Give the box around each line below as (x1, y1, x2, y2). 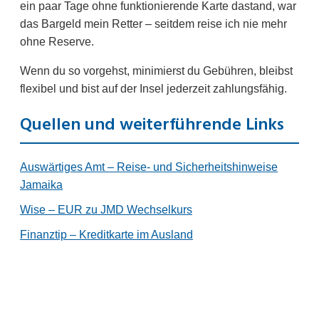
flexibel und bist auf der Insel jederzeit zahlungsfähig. (20, 83, 287, 95)
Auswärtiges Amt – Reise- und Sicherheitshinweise (20, 161, 278, 173)
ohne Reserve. (20, 36, 94, 48)
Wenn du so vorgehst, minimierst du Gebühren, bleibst (20, 65, 293, 78)
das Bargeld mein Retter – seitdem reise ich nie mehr (20, 18, 287, 31)
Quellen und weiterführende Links (20, 112, 284, 140)
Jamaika (20, 179, 63, 191)
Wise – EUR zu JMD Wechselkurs (20, 204, 192, 216)
